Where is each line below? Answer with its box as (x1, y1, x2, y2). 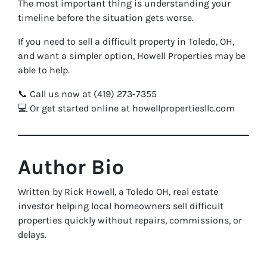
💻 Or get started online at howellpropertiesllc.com (18, 103, 235, 114)
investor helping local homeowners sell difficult (18, 200, 223, 212)
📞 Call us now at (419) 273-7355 (18, 88, 157, 100)
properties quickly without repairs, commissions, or (18, 215, 242, 226)
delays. (18, 229, 46, 240)
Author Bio (18, 155, 124, 179)
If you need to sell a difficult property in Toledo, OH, (18, 36, 234, 47)
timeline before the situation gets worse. (18, 12, 194, 23)
